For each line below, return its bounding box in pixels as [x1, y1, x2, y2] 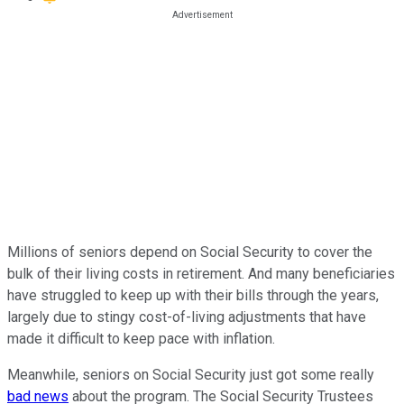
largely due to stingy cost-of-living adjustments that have [7, 308, 366, 326]
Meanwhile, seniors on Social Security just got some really [7, 365, 374, 383]
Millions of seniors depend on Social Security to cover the [7, 243, 372, 261]
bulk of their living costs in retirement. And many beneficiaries [7, 264, 395, 282]
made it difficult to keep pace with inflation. [7, 329, 275, 347]
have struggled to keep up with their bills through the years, [7, 286, 379, 304]
